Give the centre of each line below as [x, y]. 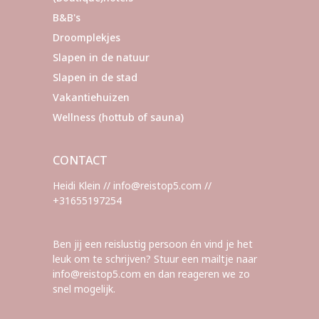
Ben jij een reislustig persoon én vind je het [153, 244]
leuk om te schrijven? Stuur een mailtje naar [155, 258]
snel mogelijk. [84, 288]
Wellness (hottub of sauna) [118, 117]
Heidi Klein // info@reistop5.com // [132, 185]
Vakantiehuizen [91, 97]
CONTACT [80, 160]
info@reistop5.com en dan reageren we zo [151, 273]
